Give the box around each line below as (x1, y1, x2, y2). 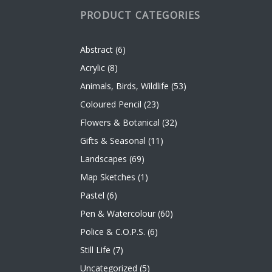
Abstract (80, 43, 113, 55)
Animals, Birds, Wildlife (80, 80, 169, 92)
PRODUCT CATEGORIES (80, 8, 201, 22)
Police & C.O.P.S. (80, 225, 145, 237)
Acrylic (80, 61, 105, 73)
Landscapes (80, 152, 127, 165)
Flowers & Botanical (80, 116, 160, 128)
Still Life (80, 243, 110, 256)
